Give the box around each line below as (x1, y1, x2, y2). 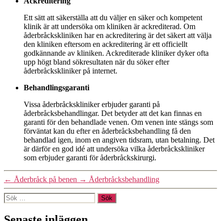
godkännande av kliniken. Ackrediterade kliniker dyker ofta (24, 48, 209, 57)
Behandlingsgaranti (24, 83, 89, 92)
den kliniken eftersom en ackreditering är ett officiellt (24, 39, 187, 48)
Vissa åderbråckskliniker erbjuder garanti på (24, 100, 160, 109)
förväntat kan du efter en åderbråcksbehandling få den (24, 126, 191, 135)
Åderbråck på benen (14, 175, 77, 184)
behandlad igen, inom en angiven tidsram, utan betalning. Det (24, 135, 215, 144)
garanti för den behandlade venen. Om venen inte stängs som (24, 117, 213, 126)
